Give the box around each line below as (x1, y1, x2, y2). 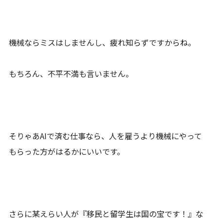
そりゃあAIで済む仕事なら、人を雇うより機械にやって (9, 129, 202, 142)
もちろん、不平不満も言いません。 (9, 67, 134, 79)
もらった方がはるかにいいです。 (9, 145, 125, 157)
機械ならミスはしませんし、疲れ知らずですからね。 (9, 36, 196, 48)
